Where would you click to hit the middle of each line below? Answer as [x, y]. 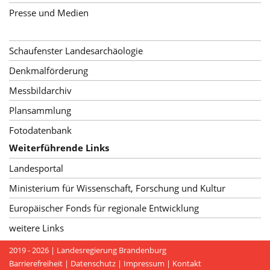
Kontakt [187, 263]
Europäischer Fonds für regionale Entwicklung [104, 208]
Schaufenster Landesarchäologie [76, 50]
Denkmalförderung [49, 70]
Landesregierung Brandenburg [111, 250]
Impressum [144, 263]
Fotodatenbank [40, 130]
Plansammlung [40, 110]
